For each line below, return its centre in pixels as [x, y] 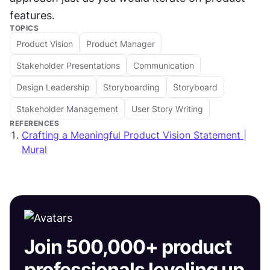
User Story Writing [167, 108]
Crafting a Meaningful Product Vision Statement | [134, 135]
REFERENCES [34, 123]
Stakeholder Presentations [68, 65]
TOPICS [24, 28]
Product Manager [121, 43]
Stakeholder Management [67, 108]
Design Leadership [53, 87]
